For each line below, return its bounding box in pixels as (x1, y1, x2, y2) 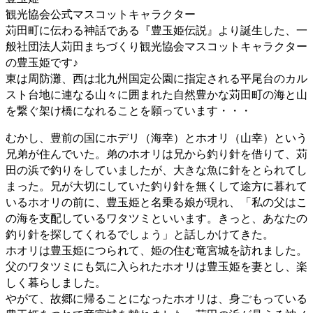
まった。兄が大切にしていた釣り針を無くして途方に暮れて (6, 177, 307, 194)
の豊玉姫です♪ (6, 54, 78, 70)
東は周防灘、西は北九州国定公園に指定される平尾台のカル (6, 70, 307, 86)
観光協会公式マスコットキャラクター (6, 6, 196, 22)
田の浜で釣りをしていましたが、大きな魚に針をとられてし (6, 161, 307, 177)
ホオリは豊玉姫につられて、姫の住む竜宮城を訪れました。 (6, 242, 307, 258)
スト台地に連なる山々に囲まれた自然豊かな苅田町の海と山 (6, 86, 307, 102)
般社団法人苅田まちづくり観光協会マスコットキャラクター (6, 38, 307, 54)
